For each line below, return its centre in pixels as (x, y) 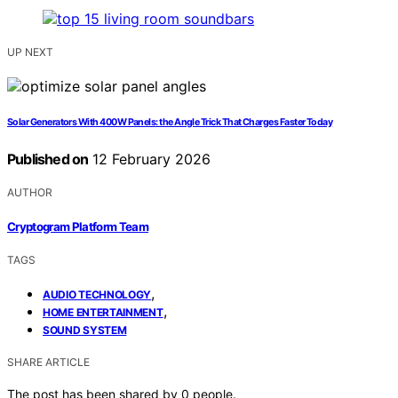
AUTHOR (30, 193)
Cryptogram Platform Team (78, 226)
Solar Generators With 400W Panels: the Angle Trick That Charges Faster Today (170, 123)
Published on (48, 159)
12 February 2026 (150, 159)
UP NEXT (30, 52)
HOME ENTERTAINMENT (103, 312)
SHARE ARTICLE (48, 362)
